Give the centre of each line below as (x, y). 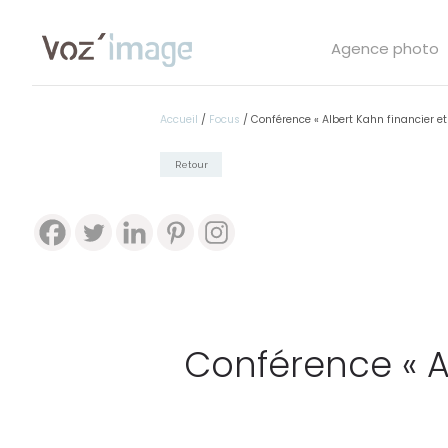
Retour (191, 164)
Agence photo (385, 48)
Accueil (179, 119)
